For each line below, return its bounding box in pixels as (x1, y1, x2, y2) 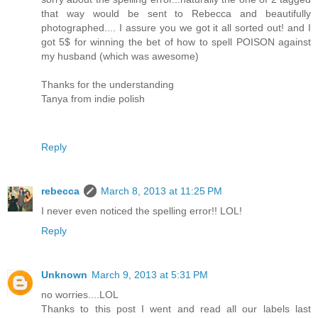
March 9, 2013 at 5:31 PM (92, 269, 208, 281)
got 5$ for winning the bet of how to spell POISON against (41, 36, 311, 48)
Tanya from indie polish (41, 93, 145, 105)
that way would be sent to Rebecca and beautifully (41, 8, 311, 20)
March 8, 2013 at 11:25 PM (101, 185, 222, 197)
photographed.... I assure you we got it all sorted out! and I (41, 22, 311, 34)
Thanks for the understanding (41, 79, 174, 91)
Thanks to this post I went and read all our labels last (41, 303, 311, 315)
